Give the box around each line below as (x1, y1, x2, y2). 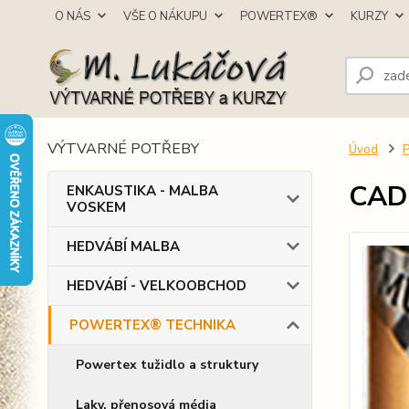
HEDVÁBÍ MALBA (67, 237, 180, 256)
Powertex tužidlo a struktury (76, 356, 258, 373)
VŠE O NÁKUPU (123, 8, 207, 25)
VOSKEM (67, 198, 126, 216)
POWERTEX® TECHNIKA (69, 316, 236, 334)
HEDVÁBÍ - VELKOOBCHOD (67, 277, 246, 295)
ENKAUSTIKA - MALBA (67, 182, 218, 200)
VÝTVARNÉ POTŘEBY (47, 139, 199, 159)
